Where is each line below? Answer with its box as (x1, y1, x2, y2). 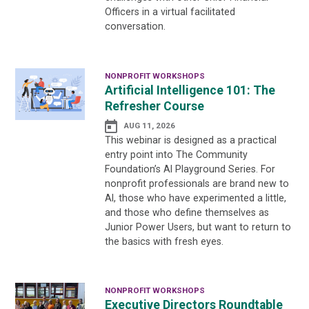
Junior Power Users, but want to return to (104, 221, 291, 232)
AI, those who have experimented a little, (104, 192, 286, 203)
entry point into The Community (104, 148, 248, 160)
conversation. (104, 21, 166, 32)
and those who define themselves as (104, 206, 269, 218)
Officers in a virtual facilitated (104, 6, 235, 18)
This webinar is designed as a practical (104, 134, 277, 146)
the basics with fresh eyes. (104, 235, 223, 247)
